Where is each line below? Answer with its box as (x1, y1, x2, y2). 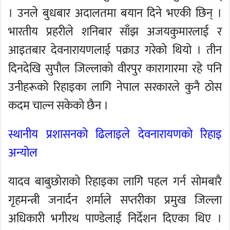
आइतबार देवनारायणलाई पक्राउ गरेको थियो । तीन (8, 41, 222, 60)
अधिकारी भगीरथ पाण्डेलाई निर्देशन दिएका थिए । (8, 209, 222, 228)
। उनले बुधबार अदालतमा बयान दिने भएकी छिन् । (8, 4, 222, 23)
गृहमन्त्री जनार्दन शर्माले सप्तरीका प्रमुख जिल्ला (8, 190, 222, 210)
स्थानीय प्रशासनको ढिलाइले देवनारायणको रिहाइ (8, 125, 222, 144)
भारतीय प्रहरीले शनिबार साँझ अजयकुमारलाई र (8, 22, 222, 42)
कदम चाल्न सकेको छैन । (8, 96, 108, 116)
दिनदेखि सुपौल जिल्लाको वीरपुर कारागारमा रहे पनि (8, 59, 222, 79)
